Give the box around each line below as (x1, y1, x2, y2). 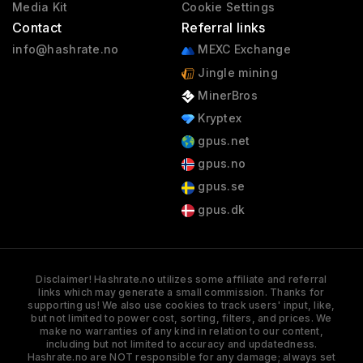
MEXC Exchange (194, 42, 291, 57)
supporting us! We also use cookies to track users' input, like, (28, 298, 335, 311)
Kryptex (194, 110, 242, 125)
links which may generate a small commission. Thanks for (38, 285, 325, 298)
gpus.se (194, 179, 246, 194)
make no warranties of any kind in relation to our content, (40, 324, 323, 337)
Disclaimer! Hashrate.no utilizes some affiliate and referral (36, 272, 327, 285)
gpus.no (194, 156, 246, 171)
